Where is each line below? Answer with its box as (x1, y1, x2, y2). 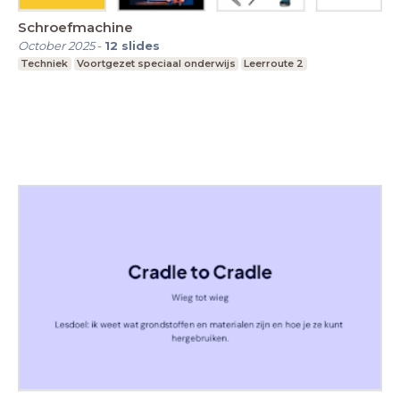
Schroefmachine (18, 18, 133, 36)
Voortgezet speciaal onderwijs (76, 56, 236, 70)
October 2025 (18, 37, 95, 53)
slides (121, 37, 160, 53)
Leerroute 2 (244, 56, 304, 70)
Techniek (21, 56, 69, 70)
